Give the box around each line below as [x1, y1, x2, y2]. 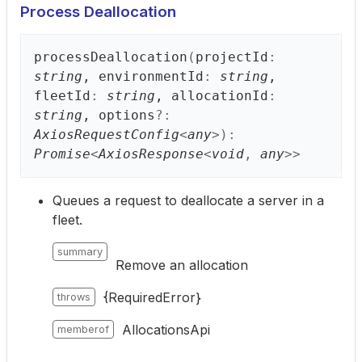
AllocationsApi [122, 322, 210, 338]
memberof [57, 323, 109, 335]
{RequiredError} [103, 289, 201, 305]
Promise [34, 146, 90, 162]
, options [82, 107, 155, 123]
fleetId [34, 88, 90, 103]
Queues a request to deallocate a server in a [53, 192, 324, 208]
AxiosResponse [99, 146, 204, 162]
